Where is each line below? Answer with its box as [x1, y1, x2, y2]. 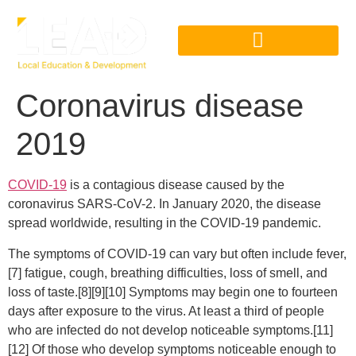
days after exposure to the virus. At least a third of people [8, 304, 324, 318]
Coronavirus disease [16, 88, 304, 124]
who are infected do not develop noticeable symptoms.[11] [8, 323, 333, 337]
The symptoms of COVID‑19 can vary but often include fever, [8, 246, 346, 261]
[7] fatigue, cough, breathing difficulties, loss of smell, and [8, 265, 327, 280]
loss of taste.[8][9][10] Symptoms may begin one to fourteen [8, 284, 338, 299]
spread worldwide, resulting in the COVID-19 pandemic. [8, 216, 321, 230]
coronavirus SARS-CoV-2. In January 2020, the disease [8, 197, 321, 211]
